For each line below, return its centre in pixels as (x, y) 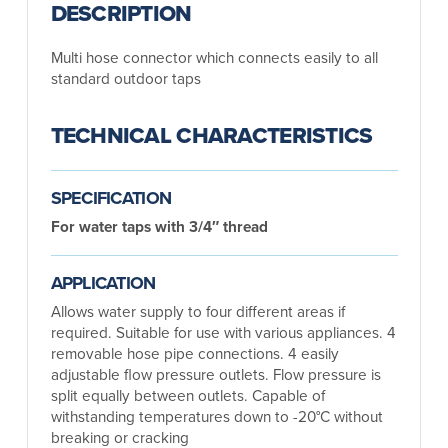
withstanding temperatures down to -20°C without (216, 415)
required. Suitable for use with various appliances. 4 (223, 331)
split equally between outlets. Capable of (187, 394)
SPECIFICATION (111, 197)
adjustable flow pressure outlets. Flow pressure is (215, 373)
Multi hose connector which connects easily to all (214, 57)
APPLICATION (103, 282)
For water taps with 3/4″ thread (159, 226)
